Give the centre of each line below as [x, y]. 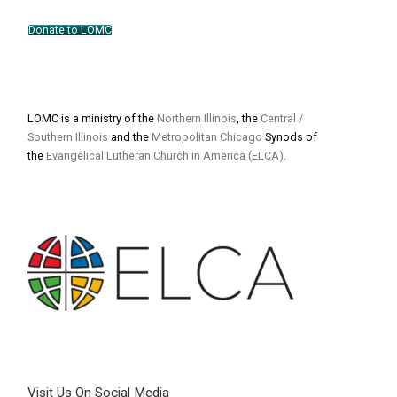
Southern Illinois [67, 137]
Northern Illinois [196, 118]
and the [129, 137]
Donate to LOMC [70, 29]
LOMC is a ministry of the [92, 118]
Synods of [289, 137]
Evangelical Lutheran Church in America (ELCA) [164, 156]
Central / [281, 118]
